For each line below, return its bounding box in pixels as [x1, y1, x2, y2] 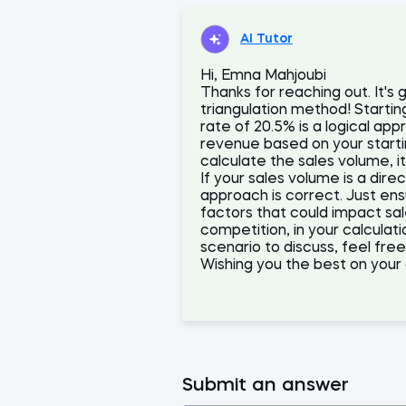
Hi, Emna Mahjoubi [200, 69, 326, 83]
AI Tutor [240, 32, 293, 45]
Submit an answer [182, 376, 349, 395]
